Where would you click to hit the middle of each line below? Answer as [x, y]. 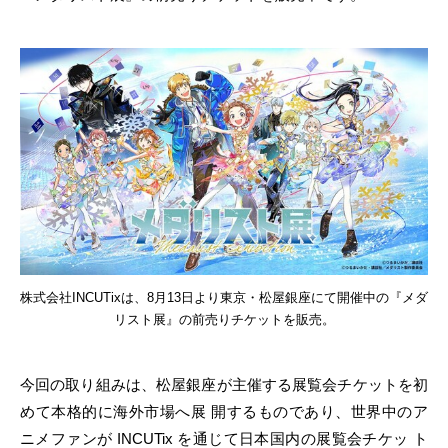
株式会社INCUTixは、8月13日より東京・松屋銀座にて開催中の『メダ [224, 298]
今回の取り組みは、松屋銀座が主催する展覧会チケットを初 [224, 385]
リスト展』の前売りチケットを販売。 [224, 320]
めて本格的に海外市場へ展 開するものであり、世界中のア [224, 412]
